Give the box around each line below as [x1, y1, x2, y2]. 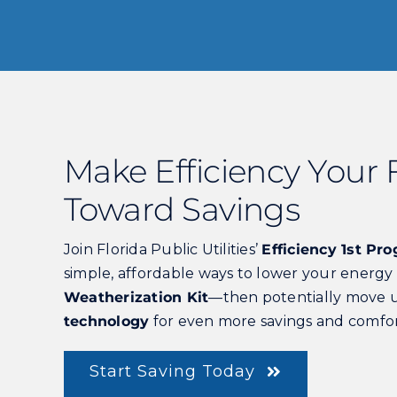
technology [63, 313, 150, 331]
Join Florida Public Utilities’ [63, 241, 262, 259]
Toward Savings [63, 190, 300, 230]
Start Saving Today [89, 362, 255, 382]
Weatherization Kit [63, 289, 209, 307]
